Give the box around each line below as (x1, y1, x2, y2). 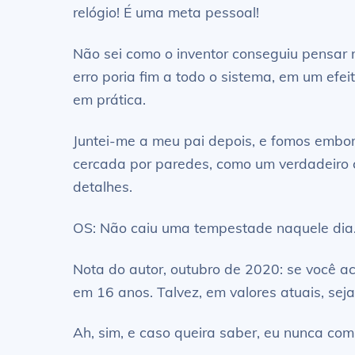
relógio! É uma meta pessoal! (73, 3, 259, 21)
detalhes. (73, 177, 132, 195)
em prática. (73, 90, 146, 108)
